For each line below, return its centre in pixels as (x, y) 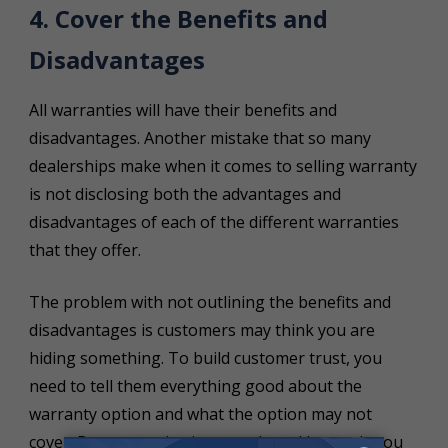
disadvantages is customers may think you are (201, 329)
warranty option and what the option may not (200, 413)
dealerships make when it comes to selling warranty (222, 165)
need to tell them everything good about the (195, 385)
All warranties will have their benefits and (182, 109)
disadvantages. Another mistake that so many (199, 137)
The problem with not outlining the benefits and (209, 301)
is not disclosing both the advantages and (184, 193)
